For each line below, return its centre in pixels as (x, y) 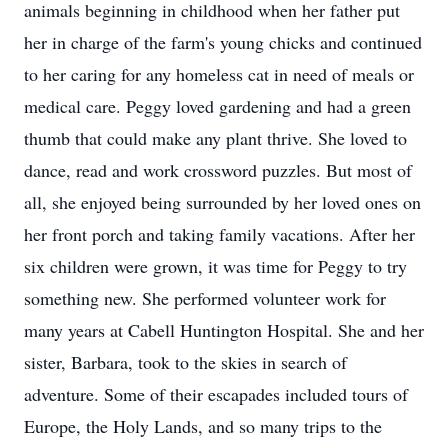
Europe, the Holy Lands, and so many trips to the (203, 426)
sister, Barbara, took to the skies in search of (185, 362)
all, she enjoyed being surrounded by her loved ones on (222, 202)
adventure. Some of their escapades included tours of (216, 394)
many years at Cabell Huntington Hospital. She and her (224, 330)
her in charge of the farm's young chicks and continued (223, 42)
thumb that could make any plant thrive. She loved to (215, 138)
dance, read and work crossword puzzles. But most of (218, 170)
